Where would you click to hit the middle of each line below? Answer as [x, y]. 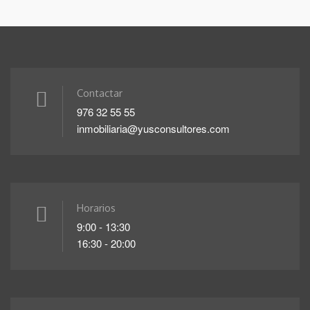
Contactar [100, 93]
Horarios [96, 208]
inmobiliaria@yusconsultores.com [153, 128]
